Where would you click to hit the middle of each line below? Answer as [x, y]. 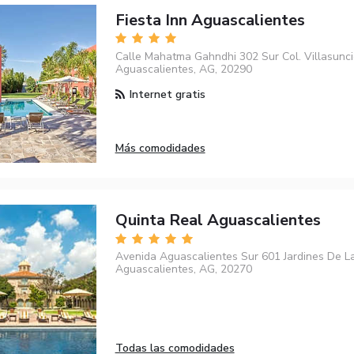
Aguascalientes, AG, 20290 [183, 69]
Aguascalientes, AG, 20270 [183, 269]
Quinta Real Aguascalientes [218, 220]
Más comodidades [160, 148]
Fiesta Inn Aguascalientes [210, 20]
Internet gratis [166, 94]
